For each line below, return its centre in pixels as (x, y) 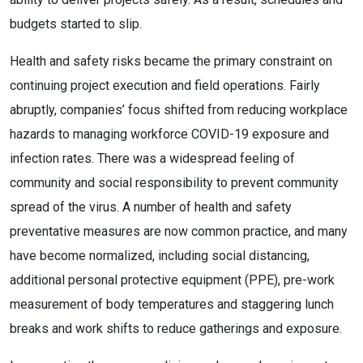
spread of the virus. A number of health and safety (151, 207)
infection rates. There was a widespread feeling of (152, 158)
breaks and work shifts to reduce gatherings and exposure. (176, 329)
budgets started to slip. (76, 24)
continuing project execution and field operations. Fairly (165, 85)
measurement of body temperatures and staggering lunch (172, 304)
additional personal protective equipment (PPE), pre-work (172, 280)
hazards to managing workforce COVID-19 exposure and (169, 134)
